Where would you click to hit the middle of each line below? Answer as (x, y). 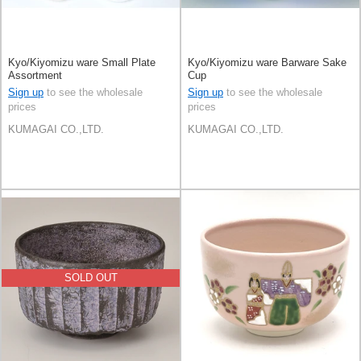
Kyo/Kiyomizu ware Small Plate (82, 63)
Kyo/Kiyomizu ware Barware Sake (267, 63)
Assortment (35, 76)
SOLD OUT (91, 277)
